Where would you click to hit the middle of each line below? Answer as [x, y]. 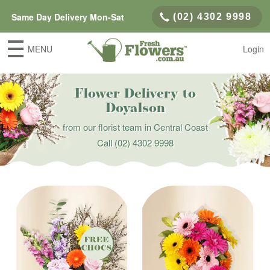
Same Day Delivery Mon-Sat [67, 17]
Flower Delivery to [135, 94]
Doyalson [135, 109]
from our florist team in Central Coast [135, 127]
